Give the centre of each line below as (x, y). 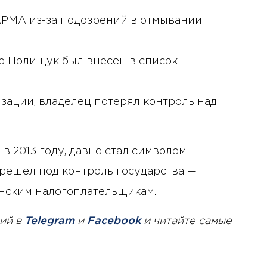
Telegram (49, 221)
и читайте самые (186, 221)
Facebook (114, 221)
